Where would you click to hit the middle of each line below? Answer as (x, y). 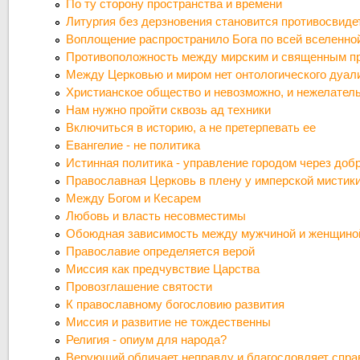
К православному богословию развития (176, 305)
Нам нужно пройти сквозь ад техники (169, 110)
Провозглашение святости (139, 287)
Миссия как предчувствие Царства (163, 269)
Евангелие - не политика (133, 145)
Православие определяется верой (161, 252)
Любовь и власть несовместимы (156, 216)
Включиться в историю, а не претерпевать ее (191, 128)
